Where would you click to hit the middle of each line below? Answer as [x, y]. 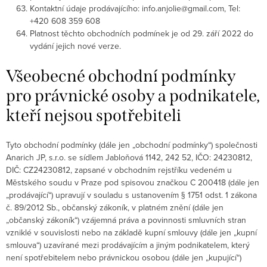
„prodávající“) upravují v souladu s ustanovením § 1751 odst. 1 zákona [131, 195]
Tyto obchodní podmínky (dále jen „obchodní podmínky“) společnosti [132, 145]
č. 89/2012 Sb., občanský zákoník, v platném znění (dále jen [115, 207]
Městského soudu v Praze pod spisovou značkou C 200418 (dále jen [133, 182]
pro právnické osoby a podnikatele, [133, 95]
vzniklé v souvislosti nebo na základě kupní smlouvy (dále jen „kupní [131, 232]
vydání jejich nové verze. [75, 46]
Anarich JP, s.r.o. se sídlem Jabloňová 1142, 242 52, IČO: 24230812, [129, 157]
